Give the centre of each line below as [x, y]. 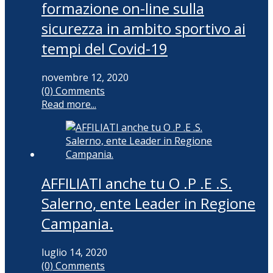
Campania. [77, 224]
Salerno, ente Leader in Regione [148, 204]
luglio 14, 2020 [74, 252]
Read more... [69, 105]
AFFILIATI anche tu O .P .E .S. [137, 183]
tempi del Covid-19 [105, 49]
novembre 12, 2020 [85, 78]
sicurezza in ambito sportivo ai [144, 29]
